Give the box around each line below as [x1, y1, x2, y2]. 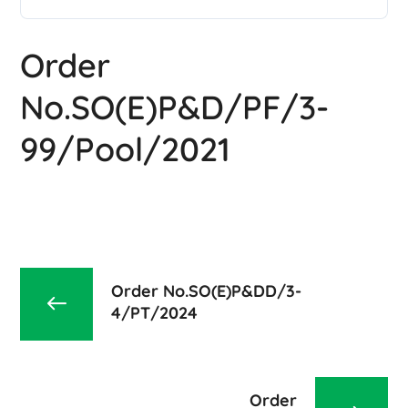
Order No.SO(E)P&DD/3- [111, 280, 302, 301]
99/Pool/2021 [20, 128, 231, 170]
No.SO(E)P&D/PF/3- [20, 87, 330, 128]
